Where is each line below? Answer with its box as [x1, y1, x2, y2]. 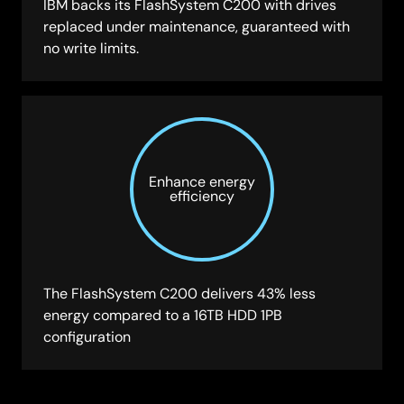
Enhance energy [149, 173, 255, 191]
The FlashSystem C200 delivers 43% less [43, 285, 316, 303]
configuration [43, 328, 131, 346]
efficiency [170, 188, 234, 206]
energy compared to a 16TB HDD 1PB [43, 307, 282, 325]
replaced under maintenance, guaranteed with [43, 18, 350, 36]
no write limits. [43, 40, 139, 58]
